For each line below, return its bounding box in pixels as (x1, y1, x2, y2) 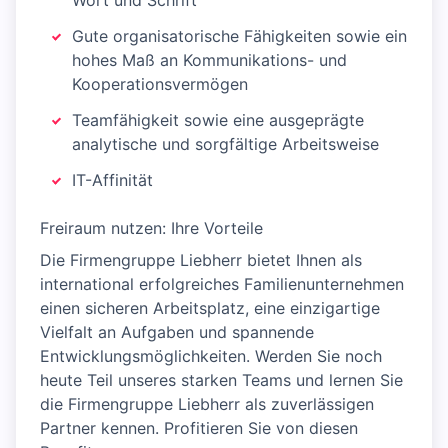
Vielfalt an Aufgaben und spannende (40, 322, 314, 342)
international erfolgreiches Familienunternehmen (40, 274, 404, 294)
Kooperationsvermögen (72, 74, 248, 94)
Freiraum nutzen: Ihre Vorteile (40, 218, 263, 238)
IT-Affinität (72, 170, 153, 190)
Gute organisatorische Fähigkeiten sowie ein (72, 26, 407, 46)
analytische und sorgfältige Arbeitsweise (72, 134, 379, 154)
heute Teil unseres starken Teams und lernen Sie (40, 370, 403, 390)
